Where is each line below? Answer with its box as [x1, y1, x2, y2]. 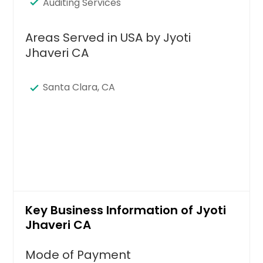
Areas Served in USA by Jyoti [25, 29, 191, 46]
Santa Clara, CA [43, 80, 116, 94]
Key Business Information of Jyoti [25, 201, 227, 218]
